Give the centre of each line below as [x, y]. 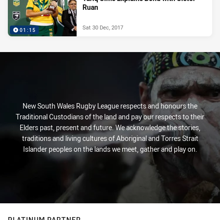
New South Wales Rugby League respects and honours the [110, 106]
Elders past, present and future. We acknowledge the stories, [110, 127]
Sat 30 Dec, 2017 [103, 27]
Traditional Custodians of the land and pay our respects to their [110, 117]
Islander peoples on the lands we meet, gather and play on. [110, 149]
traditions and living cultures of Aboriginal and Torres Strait [110, 138]
